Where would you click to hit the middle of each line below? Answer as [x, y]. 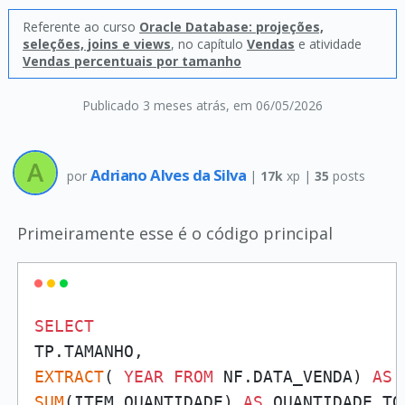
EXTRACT [69, 377]
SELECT [64, 326]
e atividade [328, 44]
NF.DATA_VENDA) [292, 377]
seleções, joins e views [96, 44]
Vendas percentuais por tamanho [132, 61]
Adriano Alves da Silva [170, 174]
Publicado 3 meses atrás [154, 105]
